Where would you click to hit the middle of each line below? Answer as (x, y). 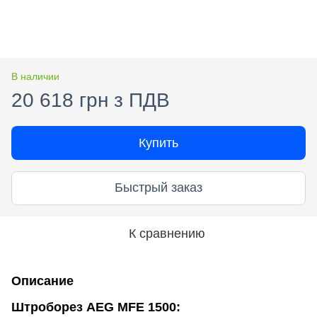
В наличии (35, 76)
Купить (158, 143)
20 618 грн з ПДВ (91, 100)
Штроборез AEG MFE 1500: (96, 307)
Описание (42, 281)
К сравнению (167, 233)
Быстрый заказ (158, 188)
